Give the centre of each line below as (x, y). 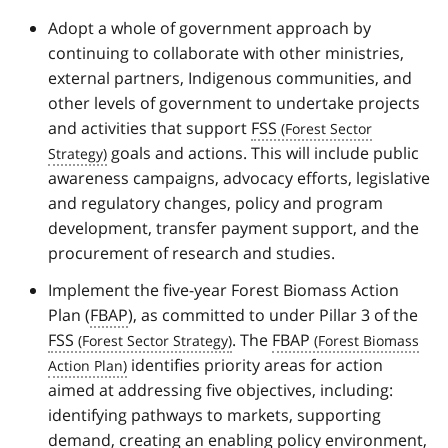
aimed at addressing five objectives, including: (220, 389)
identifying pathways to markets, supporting (214, 414)
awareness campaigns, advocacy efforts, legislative (239, 177)
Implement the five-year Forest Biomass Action (223, 289)
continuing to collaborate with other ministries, (226, 52)
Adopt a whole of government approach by (209, 27)
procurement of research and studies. (191, 252)
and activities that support (149, 127)
